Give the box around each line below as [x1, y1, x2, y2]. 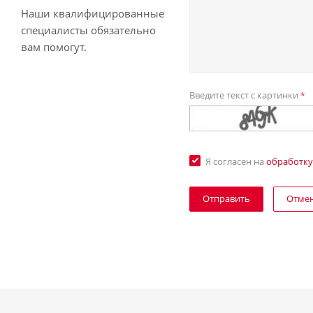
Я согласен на [205, 155, 267, 168]
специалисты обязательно [21, 23, 156, 37]
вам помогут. [21, 40, 87, 54]
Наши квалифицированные [21, 6, 164, 20]
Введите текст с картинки [189, 89, 301, 101]
